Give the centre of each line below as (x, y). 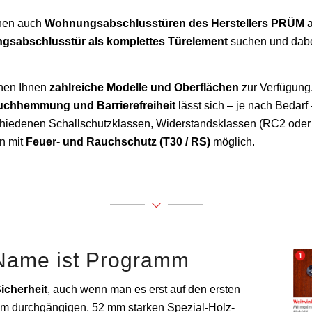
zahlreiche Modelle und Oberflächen (145, 87)
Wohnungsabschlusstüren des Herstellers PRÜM (175, 24)
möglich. (233, 141)
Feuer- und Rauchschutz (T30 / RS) (118, 141)
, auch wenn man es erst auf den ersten (144, 290)
